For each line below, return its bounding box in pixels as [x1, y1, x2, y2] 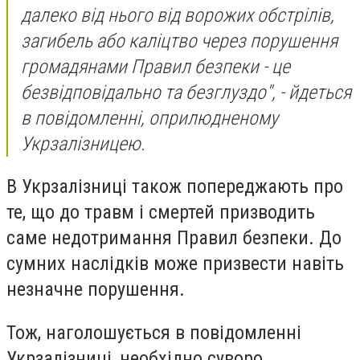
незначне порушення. [6, 278, 185, 301]
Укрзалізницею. [21, 132, 145, 155]
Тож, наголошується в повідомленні [6, 321, 301, 344]
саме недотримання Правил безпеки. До [6, 227, 342, 250]
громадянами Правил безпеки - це [21, 55, 290, 78]
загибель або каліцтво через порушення [21, 29, 337, 52]
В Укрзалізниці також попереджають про [6, 175, 343, 198]
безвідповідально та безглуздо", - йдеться [21, 80, 351, 104]
